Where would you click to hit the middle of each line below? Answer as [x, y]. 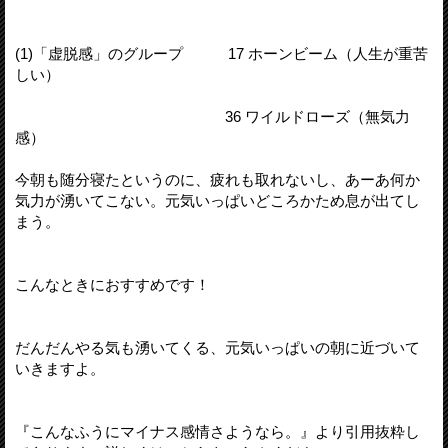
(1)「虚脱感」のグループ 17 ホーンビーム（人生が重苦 [221, 53]
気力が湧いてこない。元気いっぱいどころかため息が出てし [217, 200]
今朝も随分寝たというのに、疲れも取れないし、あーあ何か [217, 179]
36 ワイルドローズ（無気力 [212, 116]
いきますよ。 [60, 368]
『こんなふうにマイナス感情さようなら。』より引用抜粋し [217, 431]
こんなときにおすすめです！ [112, 284]
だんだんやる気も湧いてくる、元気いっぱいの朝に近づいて [217, 347]
